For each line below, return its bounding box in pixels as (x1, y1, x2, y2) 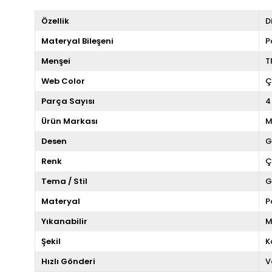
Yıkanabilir (41, 215, 87, 227)
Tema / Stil (41, 175, 87, 187)
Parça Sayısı (41, 95, 95, 107)
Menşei (41, 55, 70, 67)
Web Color (41, 75, 85, 87)
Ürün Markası (41, 115, 98, 127)
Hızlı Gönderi (41, 255, 95, 267)
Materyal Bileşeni (41, 35, 114, 47)
